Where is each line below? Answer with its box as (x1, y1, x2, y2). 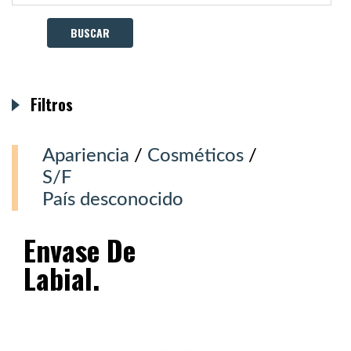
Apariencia (42, 147, 129, 165)
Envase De (24, 229, 136, 270)
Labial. (24, 257, 100, 299)
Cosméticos (147, 147, 244, 165)
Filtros (31, 92, 73, 116)
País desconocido (42, 190, 183, 209)
